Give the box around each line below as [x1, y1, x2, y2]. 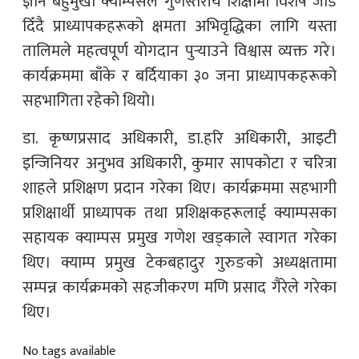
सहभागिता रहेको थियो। [22, 87, 156, 115]
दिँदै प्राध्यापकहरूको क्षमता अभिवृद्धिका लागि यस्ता [22, 12, 337, 40]
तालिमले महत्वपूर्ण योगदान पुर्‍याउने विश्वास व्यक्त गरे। [22, 37, 337, 65]
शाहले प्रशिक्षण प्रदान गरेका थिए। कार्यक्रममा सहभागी [22, 174, 337, 202]
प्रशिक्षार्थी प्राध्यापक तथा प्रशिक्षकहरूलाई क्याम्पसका [22, 199, 337, 227]
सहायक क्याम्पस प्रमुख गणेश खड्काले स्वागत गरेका [22, 224, 337, 252]
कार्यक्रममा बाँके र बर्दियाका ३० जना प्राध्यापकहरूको [22, 62, 337, 90]
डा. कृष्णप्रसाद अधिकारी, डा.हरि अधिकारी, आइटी [22, 124, 337, 152]
